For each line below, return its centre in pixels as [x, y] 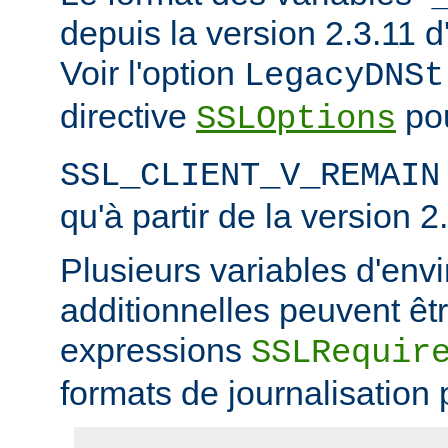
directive [128, 115]
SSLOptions [296, 118]
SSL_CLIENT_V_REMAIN [250, 175]
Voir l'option [152, 72]
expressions [155, 349]
